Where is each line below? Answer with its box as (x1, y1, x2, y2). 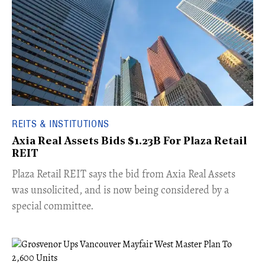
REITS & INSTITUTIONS (12, 118, 109, 130)
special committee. (12, 199, 93, 214)
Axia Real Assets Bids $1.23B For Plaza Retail (12, 136, 247, 148)
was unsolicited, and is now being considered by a (12, 183, 229, 198)
